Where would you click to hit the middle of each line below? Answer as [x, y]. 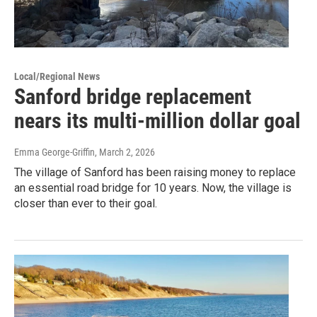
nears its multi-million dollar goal [157, 121]
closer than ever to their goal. [86, 204]
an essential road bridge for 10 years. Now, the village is [153, 188]
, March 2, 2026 [125, 152]
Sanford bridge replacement [133, 97]
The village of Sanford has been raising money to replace [155, 173]
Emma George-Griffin [54, 152]
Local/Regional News [57, 77]
